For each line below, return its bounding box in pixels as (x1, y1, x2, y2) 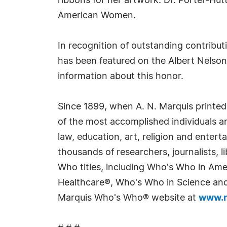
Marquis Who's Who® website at (58, 194, 199, 203)
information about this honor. (58, 72, 183, 81)
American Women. (58, 11, 136, 20)
